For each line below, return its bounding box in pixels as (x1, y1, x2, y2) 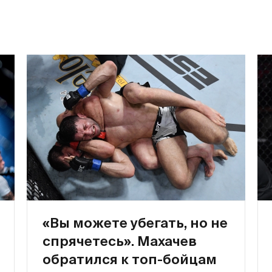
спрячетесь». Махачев (42, 233, 197, 248)
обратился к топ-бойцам (42, 251, 217, 267)
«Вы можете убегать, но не (42, 215, 228, 230)
